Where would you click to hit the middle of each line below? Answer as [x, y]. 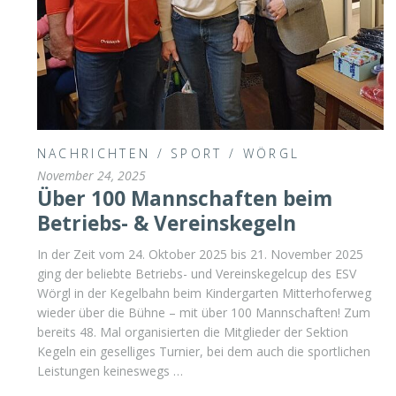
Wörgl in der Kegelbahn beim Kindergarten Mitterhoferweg [204, 293]
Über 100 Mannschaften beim [184, 198]
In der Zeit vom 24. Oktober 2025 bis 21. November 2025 [200, 254]
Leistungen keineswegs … [110, 370]
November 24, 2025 [91, 175]
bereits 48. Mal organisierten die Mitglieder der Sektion [192, 331]
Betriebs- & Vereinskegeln [166, 223]
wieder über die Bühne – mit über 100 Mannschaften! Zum [203, 312]
